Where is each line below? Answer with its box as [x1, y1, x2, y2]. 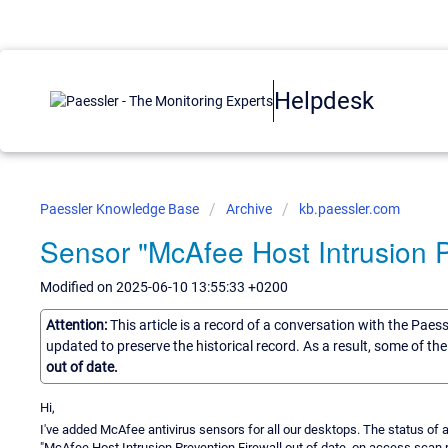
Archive [226, 201, 272, 217]
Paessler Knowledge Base [40, 201, 202, 217]
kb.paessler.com [299, 201, 400, 217]
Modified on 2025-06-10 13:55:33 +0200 [40, 279, 288, 295]
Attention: [46, 316, 110, 333]
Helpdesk [274, 86, 374, 115]
